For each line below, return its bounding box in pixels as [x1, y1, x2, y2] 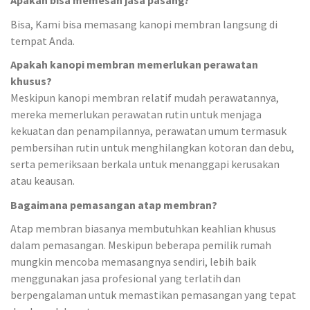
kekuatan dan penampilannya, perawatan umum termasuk [10, 124, 286, 138]
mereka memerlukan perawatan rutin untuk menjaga [10, 107, 262, 121]
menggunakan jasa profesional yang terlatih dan [10, 271, 241, 285]
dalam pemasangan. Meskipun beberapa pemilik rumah [10, 238, 271, 252]
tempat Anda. [10, 33, 75, 48]
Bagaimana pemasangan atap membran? [10, 197, 217, 212]
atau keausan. [10, 174, 75, 188]
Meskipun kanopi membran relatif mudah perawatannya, [10, 91, 279, 104]
